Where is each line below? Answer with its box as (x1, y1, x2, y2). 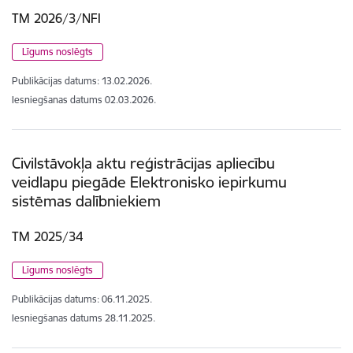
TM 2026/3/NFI (12, 10, 101, 27)
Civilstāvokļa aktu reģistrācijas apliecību (12, 154, 275, 173)
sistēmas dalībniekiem (12, 191, 161, 211)
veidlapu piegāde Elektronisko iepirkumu (12, 173, 287, 192)
